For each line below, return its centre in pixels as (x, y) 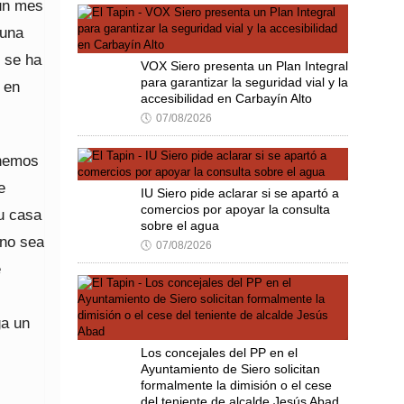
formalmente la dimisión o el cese (236, 385)
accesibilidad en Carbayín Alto (226, 98)
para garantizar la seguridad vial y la (244, 82)
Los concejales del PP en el (219, 353)
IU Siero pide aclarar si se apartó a (240, 193)
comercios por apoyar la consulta (235, 209)
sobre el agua (180, 225)
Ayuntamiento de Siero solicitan (230, 369)
